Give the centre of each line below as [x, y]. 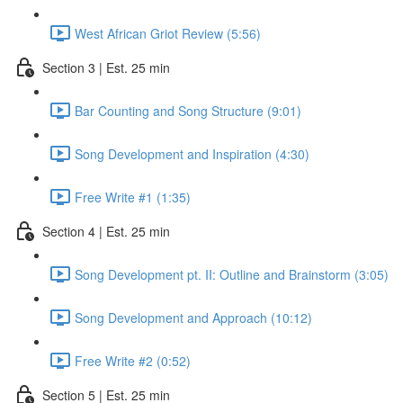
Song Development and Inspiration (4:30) [192, 153]
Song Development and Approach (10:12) [193, 317]
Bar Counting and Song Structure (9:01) [188, 110]
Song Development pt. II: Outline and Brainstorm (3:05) [232, 274]
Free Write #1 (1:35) [133, 197]
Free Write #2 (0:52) [133, 360]
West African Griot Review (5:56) [168, 33]
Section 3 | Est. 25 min [106, 67]
